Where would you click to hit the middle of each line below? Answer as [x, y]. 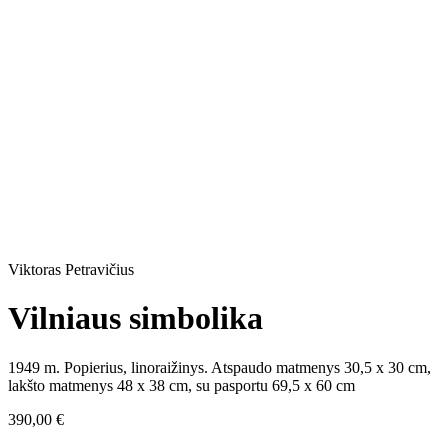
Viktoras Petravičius [71, 269]
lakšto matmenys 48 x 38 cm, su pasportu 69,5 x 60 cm [181, 385]
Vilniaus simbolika [135, 318]
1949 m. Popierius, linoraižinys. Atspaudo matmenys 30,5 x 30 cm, [219, 367]
